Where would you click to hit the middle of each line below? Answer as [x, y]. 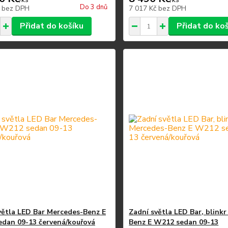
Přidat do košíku [51, 26]
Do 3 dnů [94, 7]
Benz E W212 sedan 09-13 [174, 222]
